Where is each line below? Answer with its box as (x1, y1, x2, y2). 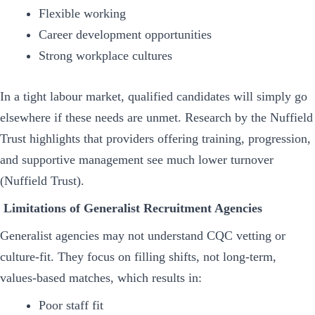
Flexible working (38, 6, 126, 21)
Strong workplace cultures (38, 49, 172, 63)
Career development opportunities (38, 27, 212, 42)
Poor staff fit (38, 298, 103, 313)
